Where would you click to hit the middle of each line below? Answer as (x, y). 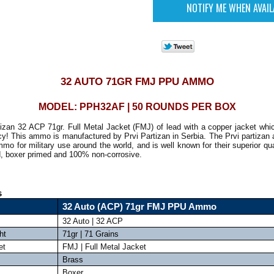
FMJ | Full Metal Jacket (104, 247)
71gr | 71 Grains (90, 234)
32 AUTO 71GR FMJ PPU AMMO (137, 81)
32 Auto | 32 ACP (92, 221)
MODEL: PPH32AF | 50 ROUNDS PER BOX (137, 107)
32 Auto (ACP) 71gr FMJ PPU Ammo (139, 207)
